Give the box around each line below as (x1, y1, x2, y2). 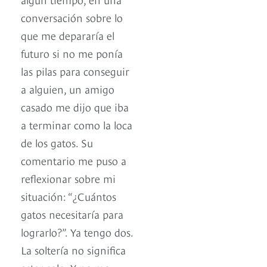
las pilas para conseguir (21, 63, 129, 79)
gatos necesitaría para (21, 206, 123, 222)
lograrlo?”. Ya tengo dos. (21, 224, 133, 240)
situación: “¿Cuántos (21, 188, 116, 204)
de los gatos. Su (21, 135, 93, 150)
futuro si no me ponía (21, 45, 123, 61)
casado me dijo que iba (21, 99, 129, 114)
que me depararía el (21, 27, 114, 43)
